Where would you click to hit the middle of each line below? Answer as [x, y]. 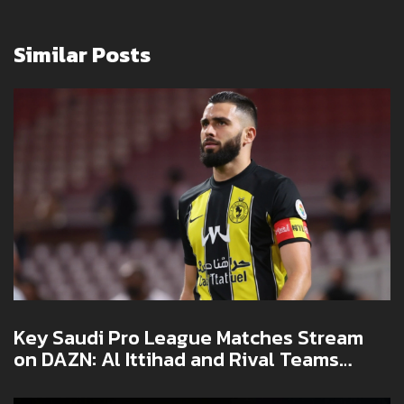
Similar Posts [82, 55]
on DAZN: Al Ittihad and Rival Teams [176, 360]
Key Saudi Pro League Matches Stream [188, 338]
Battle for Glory [85, 381]
